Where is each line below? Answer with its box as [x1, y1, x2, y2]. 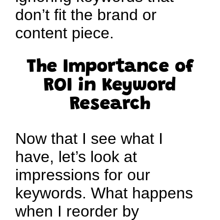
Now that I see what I [15, 130, 164, 148]
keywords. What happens [15, 184, 193, 202]
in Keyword [72, 77, 176, 96]
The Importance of [26, 58, 194, 77]
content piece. [15, 24, 114, 42]
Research [70, 95, 150, 114]
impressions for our [15, 166, 151, 184]
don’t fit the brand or [15, 6, 157, 24]
